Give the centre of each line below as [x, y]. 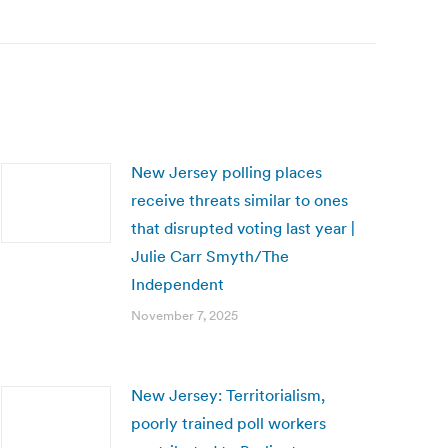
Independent [177, 284]
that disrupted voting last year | [243, 228]
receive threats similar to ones [239, 200]
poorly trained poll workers [228, 423]
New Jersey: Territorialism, [228, 395]
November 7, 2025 [184, 315]
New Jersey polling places [226, 172]
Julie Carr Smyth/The [210, 256]
